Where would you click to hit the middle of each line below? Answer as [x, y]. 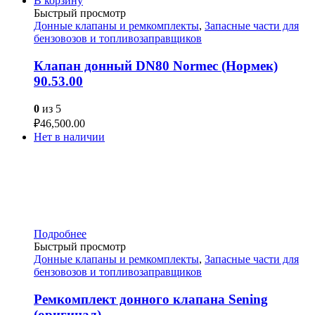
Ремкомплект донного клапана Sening [151, 299]
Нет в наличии [69, 136]
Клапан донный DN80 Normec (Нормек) [156, 66]
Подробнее [60, 233]
